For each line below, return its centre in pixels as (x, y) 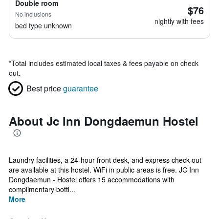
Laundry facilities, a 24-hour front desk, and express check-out (105, 160)
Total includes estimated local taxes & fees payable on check (105, 63)
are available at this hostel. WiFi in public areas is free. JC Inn (104, 170)
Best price (44, 88)
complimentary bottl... (42, 189)
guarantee (81, 88)
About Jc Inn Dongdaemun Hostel (104, 121)
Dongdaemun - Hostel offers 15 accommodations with (92, 179)
